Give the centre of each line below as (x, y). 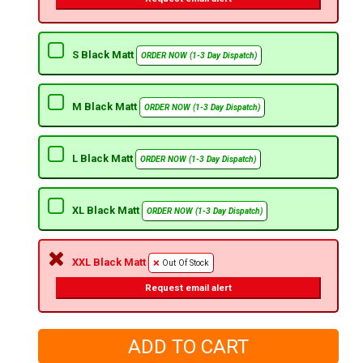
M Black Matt (105, 107)
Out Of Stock (185, 263)
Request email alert (188, 288)
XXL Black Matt (110, 263)
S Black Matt (104, 55)
